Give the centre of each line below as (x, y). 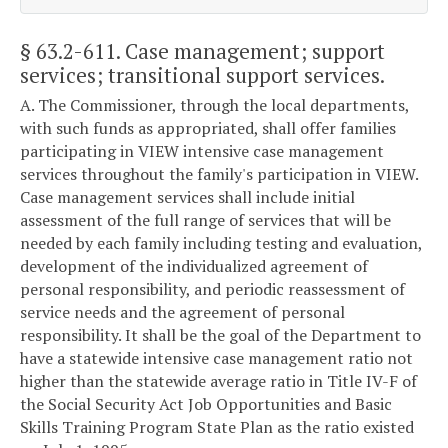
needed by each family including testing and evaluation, (221, 243)
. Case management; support (250, 50)
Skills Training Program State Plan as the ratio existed (217, 427)
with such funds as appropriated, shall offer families (208, 128)
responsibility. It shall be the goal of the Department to (220, 335)
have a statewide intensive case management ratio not (216, 358)
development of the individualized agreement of (194, 266)
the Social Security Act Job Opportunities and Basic (206, 404)
